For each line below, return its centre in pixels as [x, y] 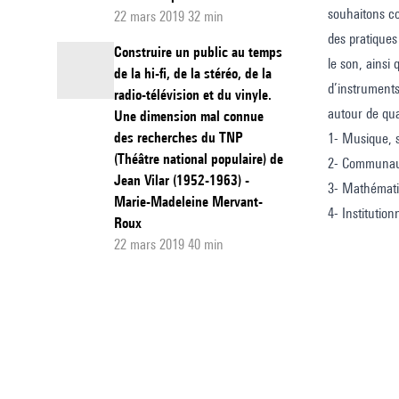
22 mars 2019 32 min [169, 16]
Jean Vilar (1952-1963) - [182, 180]
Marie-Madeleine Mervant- [188, 202]
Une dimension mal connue [189, 116]
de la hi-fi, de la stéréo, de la [193, 73]
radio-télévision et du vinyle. [193, 95]
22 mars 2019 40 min [169, 244]
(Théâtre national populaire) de [199, 159]
